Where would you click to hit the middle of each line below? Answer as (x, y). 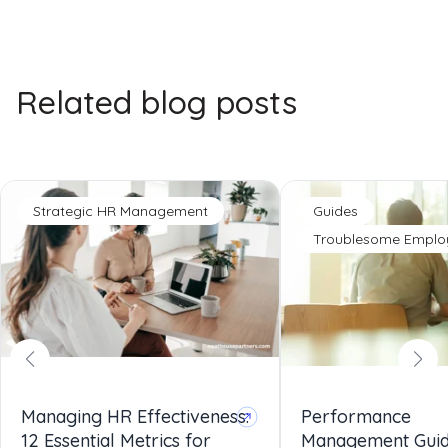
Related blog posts (156, 102)
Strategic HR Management (120, 211)
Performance (356, 416)
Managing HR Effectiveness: (135, 416)
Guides (335, 211)
